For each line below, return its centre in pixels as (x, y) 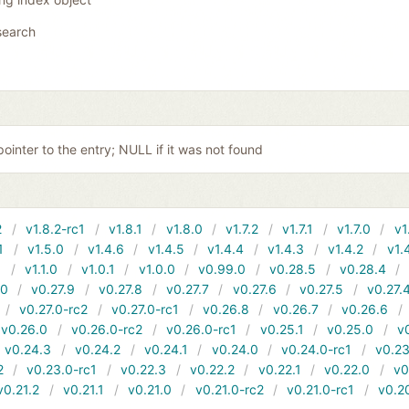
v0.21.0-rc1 (321, 390)
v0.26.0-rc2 (107, 330)
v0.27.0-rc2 (54, 309)
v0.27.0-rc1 (146, 309)
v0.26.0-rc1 (201, 330)
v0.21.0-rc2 (229, 390)
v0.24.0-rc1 (317, 350)
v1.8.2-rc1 (56, 229)
